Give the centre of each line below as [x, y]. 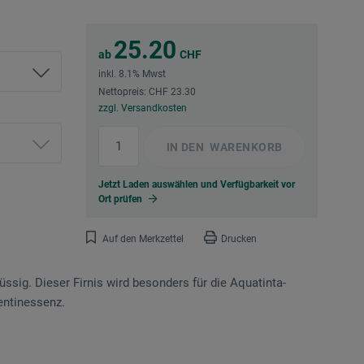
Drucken [239, 239]
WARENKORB [245, 147]
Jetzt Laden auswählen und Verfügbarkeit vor [197, 185]
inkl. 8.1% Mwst [132, 74]
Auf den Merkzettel [143, 239]
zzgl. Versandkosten [143, 108]
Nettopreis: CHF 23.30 [147, 92]
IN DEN [185, 147]
